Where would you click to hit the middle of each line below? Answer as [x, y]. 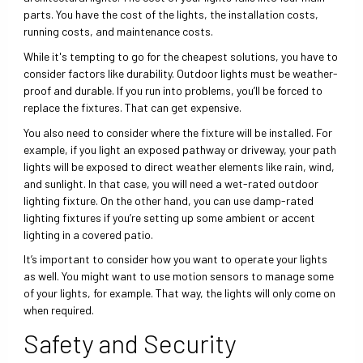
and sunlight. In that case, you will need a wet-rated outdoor [171, 183]
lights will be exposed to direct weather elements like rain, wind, [179, 166]
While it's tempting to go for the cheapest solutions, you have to [181, 57]
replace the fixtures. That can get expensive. [133, 108]
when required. [59, 310]
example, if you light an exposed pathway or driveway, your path [180, 149]
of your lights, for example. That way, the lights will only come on [180, 293]
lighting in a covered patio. [89, 234]
